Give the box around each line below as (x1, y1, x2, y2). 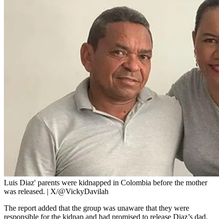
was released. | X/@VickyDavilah (4, 187, 109, 196)
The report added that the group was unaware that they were (4, 204, 189, 213)
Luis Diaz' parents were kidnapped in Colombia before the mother (4, 178, 207, 187)
